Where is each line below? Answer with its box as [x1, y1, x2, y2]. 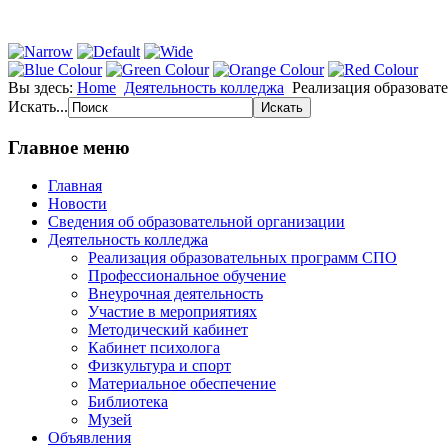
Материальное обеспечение [88, 375, 276, 393]
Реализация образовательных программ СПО [88, 249, 397, 267]
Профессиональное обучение [88, 267, 286, 285]
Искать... [8, 97, 68, 115]
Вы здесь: [8, 78, 77, 96]
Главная [48, 177, 102, 195]
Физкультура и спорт [88, 357, 231, 375]
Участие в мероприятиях [88, 303, 257, 321]
